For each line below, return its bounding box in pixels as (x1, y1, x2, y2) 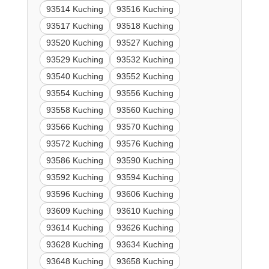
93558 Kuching (46, 105, 103, 115)
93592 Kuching (46, 172, 103, 183)
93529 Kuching (46, 55, 103, 65)
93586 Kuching (46, 156, 103, 166)
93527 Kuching (116, 38, 174, 48)
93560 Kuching (116, 105, 174, 115)
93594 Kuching (116, 172, 174, 183)
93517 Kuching (46, 21, 103, 31)
